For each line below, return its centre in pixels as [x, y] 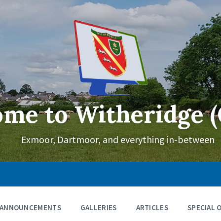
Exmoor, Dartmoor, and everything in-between [118, 140]
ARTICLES [152, 208]
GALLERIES [98, 208]
